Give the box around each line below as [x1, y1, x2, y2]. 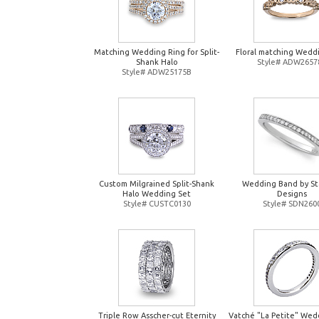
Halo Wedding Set [122, 189, 191, 198]
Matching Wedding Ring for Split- [94, 48, 219, 56]
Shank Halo [135, 58, 178, 66]
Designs [277, 189, 307, 198]
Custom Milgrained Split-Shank [99, 179, 214, 188]
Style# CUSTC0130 [122, 199, 191, 208]
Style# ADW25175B [122, 68, 192, 76]
